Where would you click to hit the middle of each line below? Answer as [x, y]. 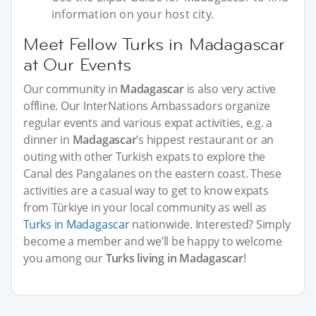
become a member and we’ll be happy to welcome [153, 241]
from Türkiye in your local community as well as [145, 207]
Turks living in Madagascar [174, 258]
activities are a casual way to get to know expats [146, 190]
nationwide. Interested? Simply [210, 224]
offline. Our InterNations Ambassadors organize [147, 105]
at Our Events [77, 64]
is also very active [230, 89]
